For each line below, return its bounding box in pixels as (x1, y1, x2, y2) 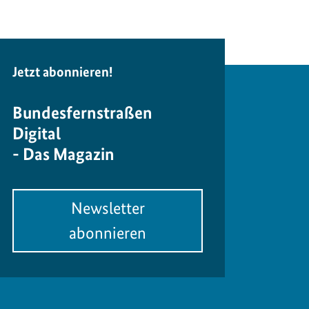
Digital (12, 123, 61, 144)
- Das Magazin (12, 143, 114, 165)
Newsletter (70, 198, 145, 219)
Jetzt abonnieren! (12, 63, 112, 81)
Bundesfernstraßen (12, 102, 152, 123)
